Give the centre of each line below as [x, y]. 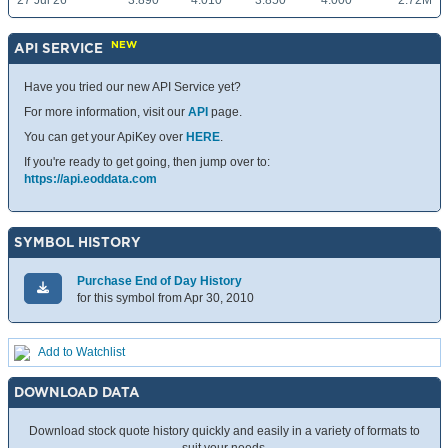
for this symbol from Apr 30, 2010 [165, 298]
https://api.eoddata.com [90, 179]
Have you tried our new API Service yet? [132, 87]
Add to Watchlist [81, 352]
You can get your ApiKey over [105, 137]
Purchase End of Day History [159, 281]
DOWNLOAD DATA [77, 392]
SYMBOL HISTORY [77, 242]
